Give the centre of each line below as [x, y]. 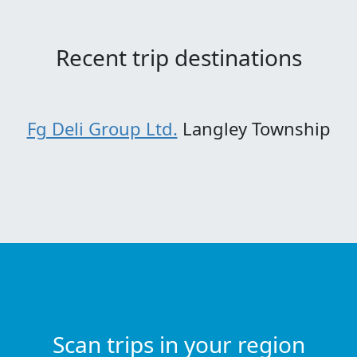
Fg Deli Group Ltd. [102, 129]
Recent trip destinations [178, 58]
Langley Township [254, 129]
